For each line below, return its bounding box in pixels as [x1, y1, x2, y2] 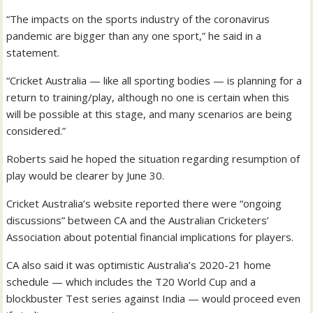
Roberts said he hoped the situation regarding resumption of [6, 151, 300, 166]
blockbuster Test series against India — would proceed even [6, 291, 301, 305]
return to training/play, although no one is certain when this [6, 89, 290, 104]
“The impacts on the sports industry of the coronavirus [6, 11, 270, 26]
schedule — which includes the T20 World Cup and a [6, 274, 256, 289]
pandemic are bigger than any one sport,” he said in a [6, 28, 262, 43]
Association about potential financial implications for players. [6, 229, 294, 244]
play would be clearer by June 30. [6, 168, 165, 182]
